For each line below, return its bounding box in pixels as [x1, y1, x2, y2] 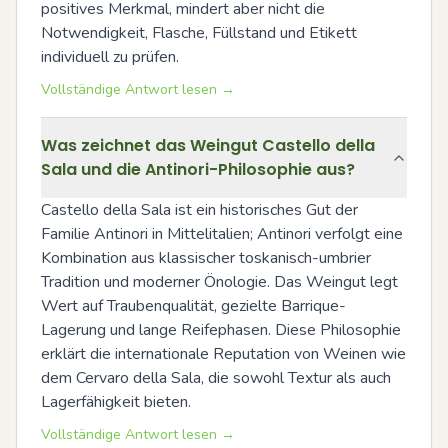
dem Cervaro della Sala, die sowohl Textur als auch [41, 366, 391, 389]
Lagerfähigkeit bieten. [41, 390, 191, 413]
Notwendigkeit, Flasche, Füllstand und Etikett [41, 21, 357, 44]
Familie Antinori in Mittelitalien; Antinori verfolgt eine [41, 222, 403, 245]
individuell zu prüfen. [41, 45, 179, 68]
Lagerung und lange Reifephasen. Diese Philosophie [41, 318, 401, 341]
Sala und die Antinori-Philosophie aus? [41, 157, 355, 181]
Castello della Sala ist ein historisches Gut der [41, 198, 358, 221]
